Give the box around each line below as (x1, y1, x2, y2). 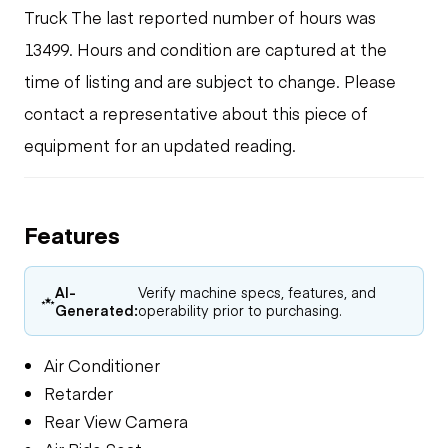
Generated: (55, 299, 139, 320)
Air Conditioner (44, 353, 160, 376)
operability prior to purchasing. (138, 299, 343, 320)
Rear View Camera (44, 409, 188, 432)
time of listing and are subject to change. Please (24, 69, 396, 92)
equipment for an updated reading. (24, 133, 296, 156)
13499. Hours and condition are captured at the (24, 37, 387, 60)
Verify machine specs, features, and (138, 281, 377, 302)
